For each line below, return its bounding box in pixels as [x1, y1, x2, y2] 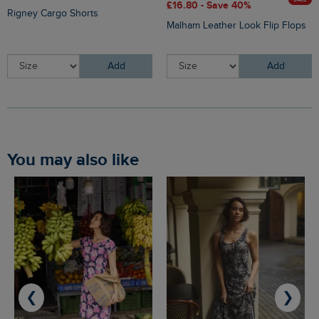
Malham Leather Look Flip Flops [167, 20, 306, 32]
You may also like [16, 150, 139, 171]
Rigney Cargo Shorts [7, 8, 98, 20]
